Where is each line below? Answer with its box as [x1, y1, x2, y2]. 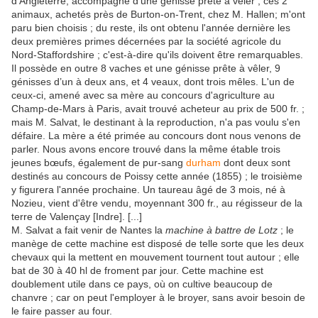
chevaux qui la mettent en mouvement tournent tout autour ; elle [11, 251, 300, 263]
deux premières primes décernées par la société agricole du [11, 35, 281, 47]
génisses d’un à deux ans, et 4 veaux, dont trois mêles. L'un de [11, 75, 295, 87]
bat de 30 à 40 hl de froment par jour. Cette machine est [11, 264, 263, 276]
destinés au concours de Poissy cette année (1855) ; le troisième [11, 170, 302, 182]
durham [186, 156, 221, 168]
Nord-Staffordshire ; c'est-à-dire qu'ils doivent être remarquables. [11, 48, 303, 60]
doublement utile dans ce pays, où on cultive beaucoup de [11, 278, 273, 290]
